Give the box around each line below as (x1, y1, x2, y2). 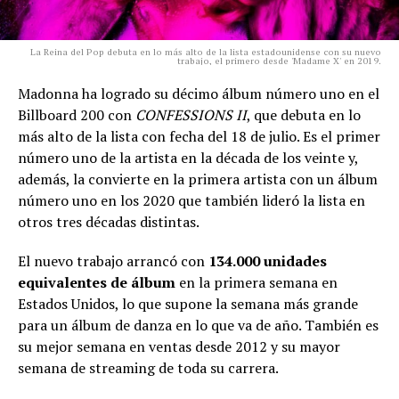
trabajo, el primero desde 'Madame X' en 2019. (177, 53, 381, 67)
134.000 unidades (208, 250, 327, 271)
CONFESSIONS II (135, 104, 247, 125)
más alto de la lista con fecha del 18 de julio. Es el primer (18, 126, 380, 146)
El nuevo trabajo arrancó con (18, 250, 208, 271)
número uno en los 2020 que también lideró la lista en (18, 190, 365, 210)
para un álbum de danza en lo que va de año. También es (18, 314, 379, 335)
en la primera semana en (175, 272, 338, 292)
